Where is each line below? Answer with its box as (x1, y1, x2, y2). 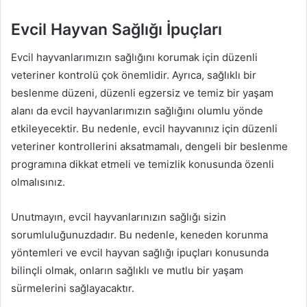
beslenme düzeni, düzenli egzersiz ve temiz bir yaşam (11, 86, 273, 99)
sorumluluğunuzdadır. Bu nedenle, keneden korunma (11, 228, 268, 241)
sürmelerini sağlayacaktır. (11, 281, 134, 295)
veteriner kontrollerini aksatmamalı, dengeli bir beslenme (11, 139, 288, 153)
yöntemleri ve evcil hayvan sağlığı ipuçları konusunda (11, 245, 269, 259)
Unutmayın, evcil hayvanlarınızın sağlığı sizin (11, 210, 226, 223)
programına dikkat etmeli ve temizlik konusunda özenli (11, 157, 274, 171)
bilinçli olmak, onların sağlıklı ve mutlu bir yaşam (11, 263, 243, 277)
